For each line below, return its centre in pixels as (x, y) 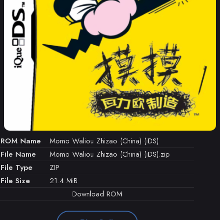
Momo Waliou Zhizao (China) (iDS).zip (110, 154)
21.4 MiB (64, 181)
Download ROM (97, 194)
